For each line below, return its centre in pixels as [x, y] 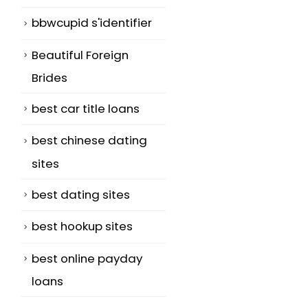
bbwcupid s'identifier [92, 23]
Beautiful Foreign [80, 55]
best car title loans [86, 109]
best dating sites [81, 194]
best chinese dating [89, 141]
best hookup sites [82, 227]
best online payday [87, 258]
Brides [49, 78]
